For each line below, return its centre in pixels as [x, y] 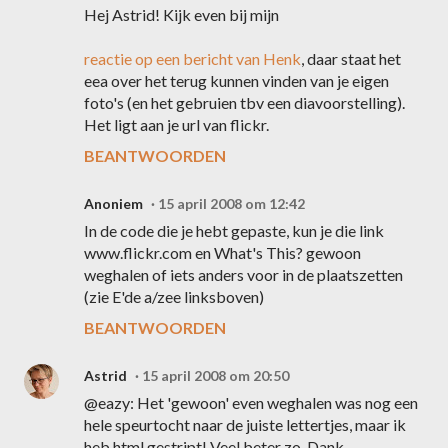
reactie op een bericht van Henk [192, 58]
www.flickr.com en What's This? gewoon [222, 252]
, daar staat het [351, 58]
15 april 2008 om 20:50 [215, 375]
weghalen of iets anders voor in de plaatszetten [243, 274]
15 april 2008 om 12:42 [231, 203]
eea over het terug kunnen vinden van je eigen [236, 80]
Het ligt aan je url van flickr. [176, 124]
